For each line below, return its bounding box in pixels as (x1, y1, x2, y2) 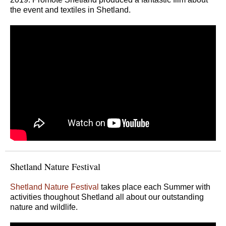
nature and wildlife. (10, 202, 78, 211)
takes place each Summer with (99, 182, 210, 191)
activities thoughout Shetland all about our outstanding (10, 192, 204, 201)
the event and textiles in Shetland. (10, 5, 131, 14)
